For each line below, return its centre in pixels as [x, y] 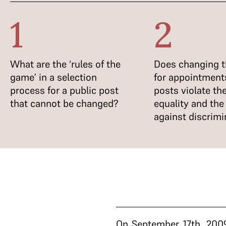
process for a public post [64, 90]
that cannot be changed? [64, 103]
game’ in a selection [53, 77]
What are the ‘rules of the [65, 64]
